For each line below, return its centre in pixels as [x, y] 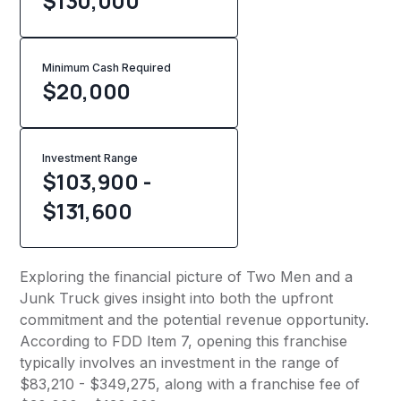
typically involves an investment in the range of [180, 363]
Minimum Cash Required [107, 68]
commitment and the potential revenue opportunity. [195, 320]
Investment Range [90, 158]
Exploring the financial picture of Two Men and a [187, 277]
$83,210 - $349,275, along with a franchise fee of [190, 384]
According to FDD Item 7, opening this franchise [184, 341]
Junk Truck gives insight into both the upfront [177, 299]
